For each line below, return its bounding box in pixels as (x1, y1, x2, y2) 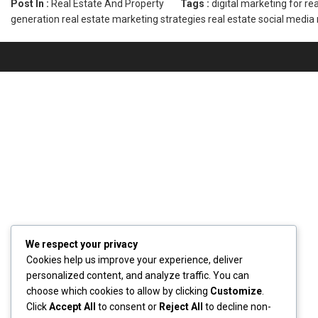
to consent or (96, 301, 159, 312)
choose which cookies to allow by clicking (26, 285, 210, 297)
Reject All (159, 301, 203, 312)
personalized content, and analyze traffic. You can (26, 270, 249, 281)
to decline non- (203, 301, 271, 312)
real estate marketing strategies (62, 13, 206, 25)
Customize (210, 285, 262, 297)
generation (11, 13, 60, 25)
